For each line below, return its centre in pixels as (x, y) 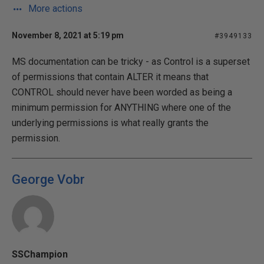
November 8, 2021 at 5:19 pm (68, 35)
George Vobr (48, 179)
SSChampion (40, 254)
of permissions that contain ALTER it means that (110, 77)
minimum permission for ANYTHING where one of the (121, 108)
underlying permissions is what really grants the (110, 123)
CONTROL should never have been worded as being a (122, 92)
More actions (54, 9)
